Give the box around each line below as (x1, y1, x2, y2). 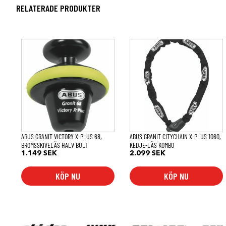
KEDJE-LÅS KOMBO (130, 140, 175, 149)
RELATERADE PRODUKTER (16, 3, 100, 14)
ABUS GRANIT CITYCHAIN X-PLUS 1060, (130, 132, 221, 141)
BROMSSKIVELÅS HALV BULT (21, 140, 88, 149)
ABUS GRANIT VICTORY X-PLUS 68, (21, 132, 101, 141)
